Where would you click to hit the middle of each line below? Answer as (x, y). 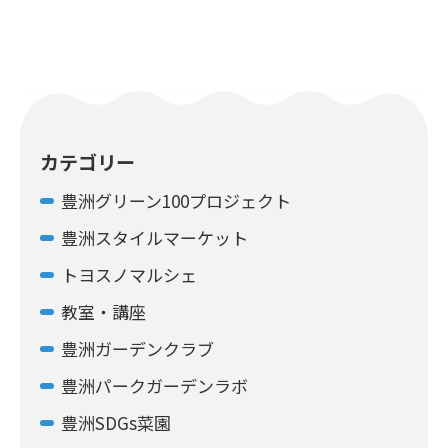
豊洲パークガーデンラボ (154, 386)
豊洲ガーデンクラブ (137, 349)
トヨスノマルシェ (129, 275)
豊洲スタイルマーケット (154, 238)
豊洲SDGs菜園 (116, 423)
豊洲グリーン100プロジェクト (176, 201)
